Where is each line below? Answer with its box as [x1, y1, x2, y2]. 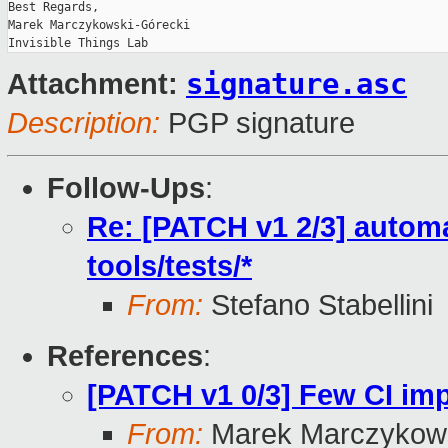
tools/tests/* [87, 250, 252, 283]
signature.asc [186, 67, 407, 102]
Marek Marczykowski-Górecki [8, 18, 190, 33]
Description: [7, 107, 160, 140]
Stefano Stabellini [203, 289, 433, 322]
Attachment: [7, 68, 186, 101]
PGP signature [160, 107, 355, 140]
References [47, 340, 203, 373]
